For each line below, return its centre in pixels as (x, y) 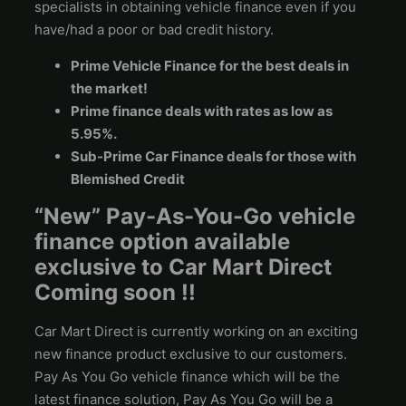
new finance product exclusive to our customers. (191, 354)
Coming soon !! (116, 293)
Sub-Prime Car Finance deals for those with (214, 157)
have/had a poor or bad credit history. (155, 30)
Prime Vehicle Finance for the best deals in (210, 66)
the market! (110, 89)
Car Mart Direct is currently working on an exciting (197, 332)
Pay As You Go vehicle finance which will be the (188, 377)
